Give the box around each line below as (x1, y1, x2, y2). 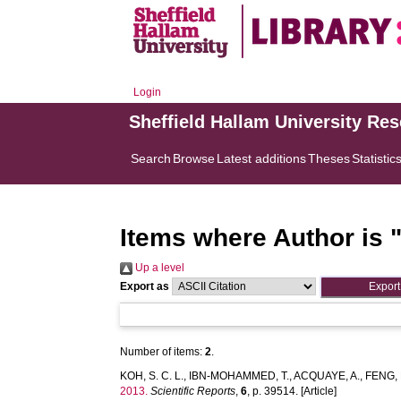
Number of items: (120, 346, 206, 358)
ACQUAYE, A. (294, 370, 361, 382)
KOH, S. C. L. (120, 370, 184, 382)
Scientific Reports (150, 385, 236, 397)
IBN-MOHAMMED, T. (189, 370, 290, 382)
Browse (173, 151, 216, 166)
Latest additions (217, 151, 307, 166)
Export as (120, 280, 170, 293)
